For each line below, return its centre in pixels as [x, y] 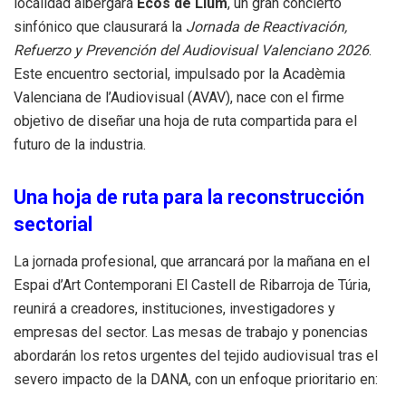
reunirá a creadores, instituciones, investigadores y [174, 308]
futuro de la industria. [80, 144]
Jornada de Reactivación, [266, 26]
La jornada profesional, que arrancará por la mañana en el [192, 261]
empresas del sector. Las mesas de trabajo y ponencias [191, 332]
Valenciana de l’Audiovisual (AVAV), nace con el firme [179, 97]
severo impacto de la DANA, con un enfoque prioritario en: [196, 379]
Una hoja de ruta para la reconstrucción [189, 197]
